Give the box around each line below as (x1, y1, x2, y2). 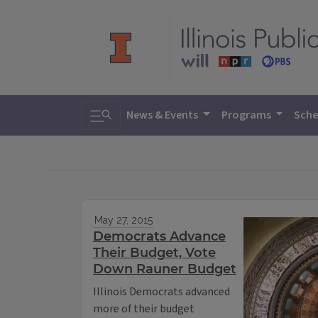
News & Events (126, 107, 200, 123)
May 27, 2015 (94, 214, 153, 226)
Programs (221, 107, 273, 123)
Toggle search (89, 101, 174, 121)
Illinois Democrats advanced (93, 284, 230, 300)
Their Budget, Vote (93, 245, 216, 261)
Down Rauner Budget (93, 261, 236, 278)
